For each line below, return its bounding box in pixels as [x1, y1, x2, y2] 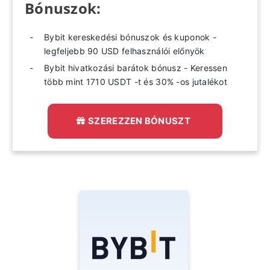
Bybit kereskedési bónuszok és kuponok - [44, 31, 216, 42]
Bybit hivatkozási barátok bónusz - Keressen [44, 62, 228, 73]
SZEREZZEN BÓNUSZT [88, 115, 190, 127]
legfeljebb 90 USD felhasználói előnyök [44, 45, 205, 56]
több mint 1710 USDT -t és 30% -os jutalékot [44, 76, 228, 87]
